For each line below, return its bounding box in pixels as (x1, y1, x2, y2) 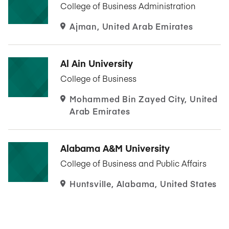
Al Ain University (60, 56, 133, 70)
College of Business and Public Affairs (60, 157, 207, 169)
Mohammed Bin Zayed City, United (70, 93, 218, 104)
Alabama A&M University (60, 141, 170, 154)
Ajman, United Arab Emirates (70, 20, 193, 32)
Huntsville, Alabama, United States (70, 178, 217, 190)
